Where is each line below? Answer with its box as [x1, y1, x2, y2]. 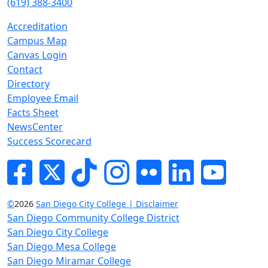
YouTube [226, 157, 264, 171]
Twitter [64, 157, 96, 171]
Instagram [129, 157, 176, 171]
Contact [7, 62, 42, 76]
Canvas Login [7, 48, 67, 62]
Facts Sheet [7, 105, 59, 119]
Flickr [161, 157, 185, 171]
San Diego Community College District [7, 211, 179, 224]
